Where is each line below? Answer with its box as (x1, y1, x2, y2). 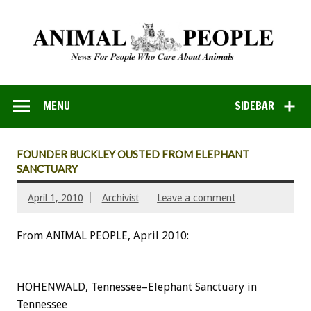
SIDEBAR (235, 97, 275, 113)
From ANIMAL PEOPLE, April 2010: (17, 229, 189, 243)
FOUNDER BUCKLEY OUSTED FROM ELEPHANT (17, 148, 249, 161)
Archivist (101, 192, 139, 204)
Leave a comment (157, 192, 236, 204)
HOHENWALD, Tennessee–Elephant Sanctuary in (17, 280, 257, 294)
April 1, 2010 (28, 192, 83, 204)
